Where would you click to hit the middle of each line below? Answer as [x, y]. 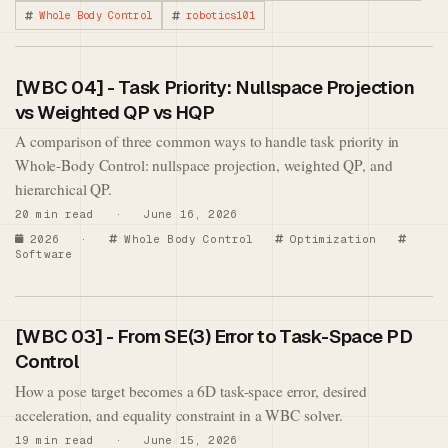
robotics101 [221, 15]
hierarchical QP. [63, 189]
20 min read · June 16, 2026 [126, 214]
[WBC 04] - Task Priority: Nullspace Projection [214, 87]
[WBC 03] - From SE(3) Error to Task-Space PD [214, 337]
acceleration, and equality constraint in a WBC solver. [179, 415]
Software [44, 253]
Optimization [330, 238]
